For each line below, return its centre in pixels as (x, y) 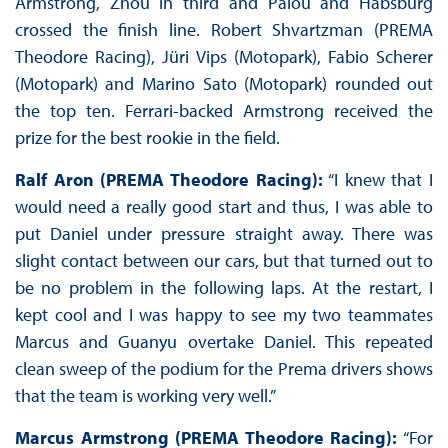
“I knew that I (378, 180)
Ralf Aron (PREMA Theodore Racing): (168, 180)
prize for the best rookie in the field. (147, 138)
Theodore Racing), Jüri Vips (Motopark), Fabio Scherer (224, 57)
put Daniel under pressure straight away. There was (224, 234)
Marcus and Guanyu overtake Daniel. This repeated (224, 342)
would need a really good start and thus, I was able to (224, 207)
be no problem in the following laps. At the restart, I (224, 288)
